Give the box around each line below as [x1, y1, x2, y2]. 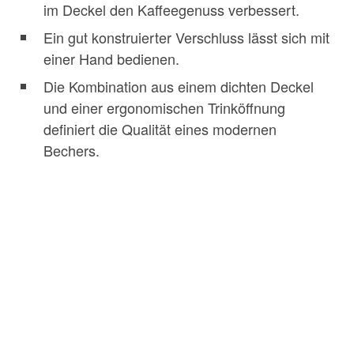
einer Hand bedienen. [43, 48, 179, 70]
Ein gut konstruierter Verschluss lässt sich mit [43, 27, 330, 48]
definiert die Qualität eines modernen [43, 119, 277, 140]
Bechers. [43, 140, 100, 161]
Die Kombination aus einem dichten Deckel [43, 76, 314, 97]
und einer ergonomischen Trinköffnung [43, 97, 285, 119]
